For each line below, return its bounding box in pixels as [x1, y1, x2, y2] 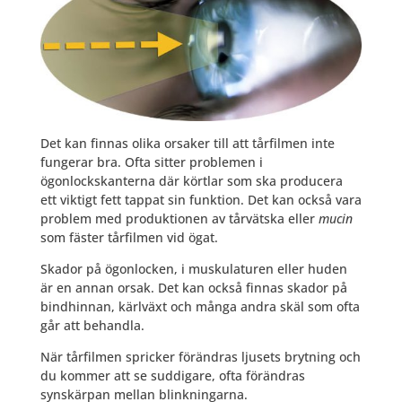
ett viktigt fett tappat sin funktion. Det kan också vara [39, 191, 362, 209]
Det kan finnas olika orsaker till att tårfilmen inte [39, 135, 335, 153]
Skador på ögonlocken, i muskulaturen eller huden [39, 260, 347, 278]
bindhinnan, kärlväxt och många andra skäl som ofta [39, 298, 360, 316]
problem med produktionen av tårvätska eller [39, 210, 319, 228]
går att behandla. [39, 317, 144, 335]
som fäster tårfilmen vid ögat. [39, 229, 218, 247]
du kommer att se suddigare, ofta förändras [39, 367, 305, 385]
